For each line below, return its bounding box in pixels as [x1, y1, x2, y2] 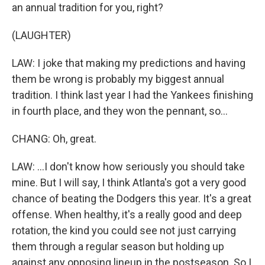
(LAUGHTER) [12, 29, 71, 41]
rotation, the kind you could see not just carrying [12, 224, 236, 237]
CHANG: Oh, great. [12, 132, 96, 145]
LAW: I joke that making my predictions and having [12, 57, 245, 69]
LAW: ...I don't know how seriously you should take [12, 160, 245, 173]
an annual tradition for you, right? [12, 1, 163, 14]
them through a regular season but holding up [12, 240, 224, 253]
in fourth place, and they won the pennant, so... [12, 105, 228, 117]
